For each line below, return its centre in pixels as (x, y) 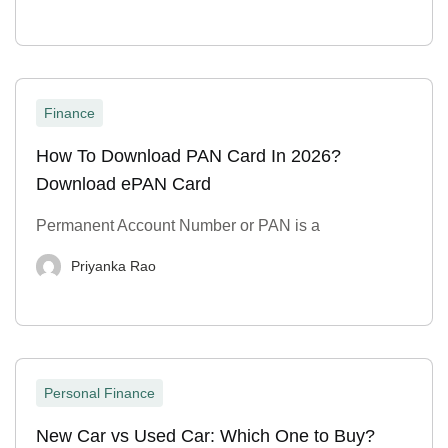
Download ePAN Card (123, 184)
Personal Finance (99, 392)
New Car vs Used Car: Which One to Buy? (205, 435)
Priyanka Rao (113, 266)
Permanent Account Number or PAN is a (178, 226)
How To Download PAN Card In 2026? (188, 156)
